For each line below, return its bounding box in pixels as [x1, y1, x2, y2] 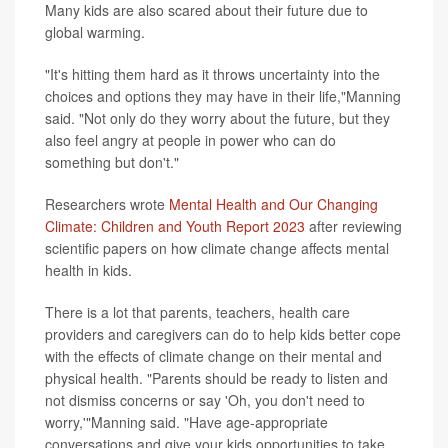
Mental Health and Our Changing [169, 194, 378, 215]
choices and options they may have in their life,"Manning [45, 86, 401, 107]
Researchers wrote [45, 194, 169, 215]
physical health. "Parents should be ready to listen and [45, 368, 388, 389]
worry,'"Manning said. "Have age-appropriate [45, 412, 328, 433]
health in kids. [45, 260, 132, 281]
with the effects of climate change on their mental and [45, 346, 382, 367]
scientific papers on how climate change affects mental [45, 238, 389, 259]
